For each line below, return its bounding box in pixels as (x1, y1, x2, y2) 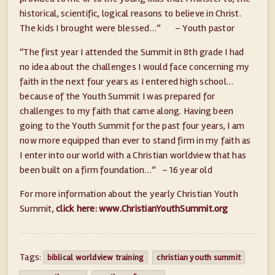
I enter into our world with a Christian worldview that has (20, 149, 247, 162)
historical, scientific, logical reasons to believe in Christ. (20, 7, 241, 20)
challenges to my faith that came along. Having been (20, 105, 234, 118)
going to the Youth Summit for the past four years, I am (20, 120, 245, 133)
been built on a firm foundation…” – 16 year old (20, 164, 212, 177)
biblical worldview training (47, 252, 144, 263)
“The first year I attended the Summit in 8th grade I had (20, 46, 244, 59)
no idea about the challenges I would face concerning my (20, 61, 250, 74)
